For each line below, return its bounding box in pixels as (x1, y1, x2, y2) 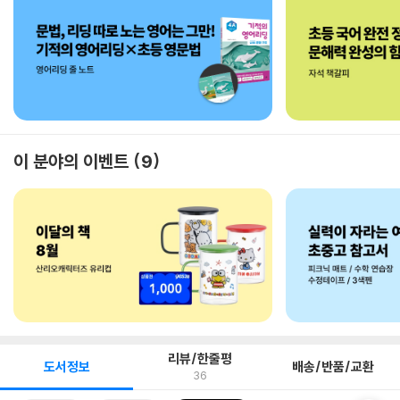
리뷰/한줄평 (167, 350, 232, 367)
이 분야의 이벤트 (13, 150, 129, 172)
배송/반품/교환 (292, 358, 375, 375)
